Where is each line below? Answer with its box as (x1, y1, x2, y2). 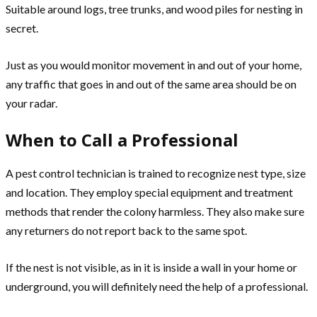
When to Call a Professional (6, 127, 238, 151)
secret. (6, 21, 38, 35)
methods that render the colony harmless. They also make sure (6, 204, 304, 218)
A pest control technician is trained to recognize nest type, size (6, 166, 306, 180)
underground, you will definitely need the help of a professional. (6, 279, 308, 293)
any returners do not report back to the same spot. (6, 223, 247, 237)
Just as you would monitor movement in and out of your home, (6, 57, 301, 71)
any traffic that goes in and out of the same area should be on (6, 76, 296, 91)
